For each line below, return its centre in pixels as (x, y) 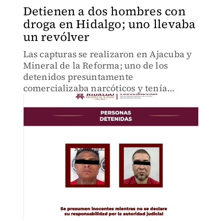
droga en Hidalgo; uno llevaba (109, 24)
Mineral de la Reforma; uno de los (95, 65)
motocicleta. (49, 111)
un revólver (56, 37)
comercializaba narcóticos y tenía (95, 88)
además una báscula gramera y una (99, 99)
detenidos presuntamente (78, 77)
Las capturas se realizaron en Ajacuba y (108, 54)
